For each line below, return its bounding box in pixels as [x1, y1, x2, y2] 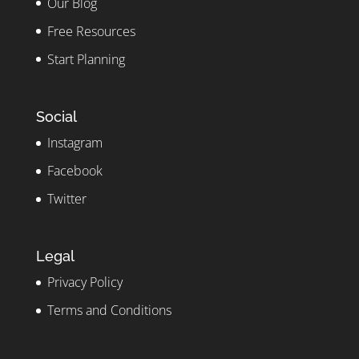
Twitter [46, 189, 87, 208]
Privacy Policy [46, 273, 123, 292]
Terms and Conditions [46, 301, 171, 320]
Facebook [46, 161, 103, 179]
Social [35, 107, 77, 125]
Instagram [46, 133, 103, 151]
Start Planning [46, 50, 125, 68]
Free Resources [46, 22, 135, 40]
